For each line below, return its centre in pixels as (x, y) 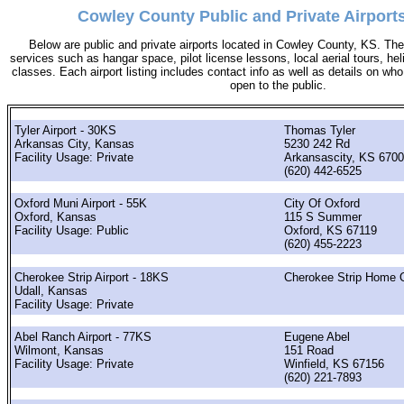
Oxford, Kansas (55, 217)
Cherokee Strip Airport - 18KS (92, 277)
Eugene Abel (317, 336)
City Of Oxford (322, 204)
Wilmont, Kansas (59, 350)
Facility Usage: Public (72, 231)
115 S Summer (323, 217)
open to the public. (278, 86)
